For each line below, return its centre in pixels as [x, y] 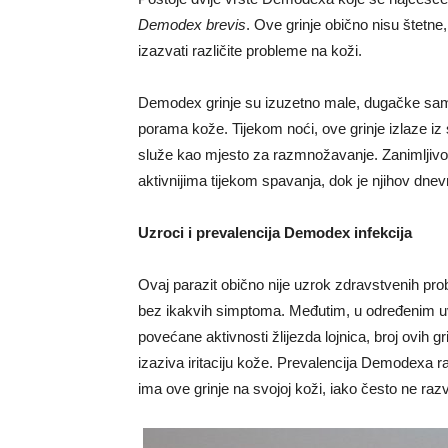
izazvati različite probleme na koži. [250, 50]
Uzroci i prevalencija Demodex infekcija [275, 232]
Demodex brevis [192, 24]
